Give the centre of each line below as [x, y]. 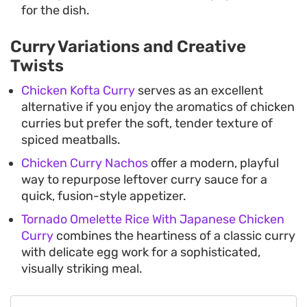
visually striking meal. [82, 268]
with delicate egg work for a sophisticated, [141, 252]
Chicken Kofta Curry [78, 90]
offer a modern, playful [213, 163]
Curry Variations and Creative [128, 46]
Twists [37, 65]
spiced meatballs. [71, 139]
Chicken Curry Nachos [85, 163]
